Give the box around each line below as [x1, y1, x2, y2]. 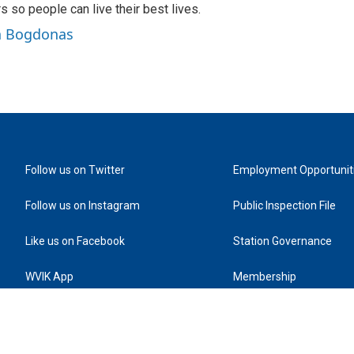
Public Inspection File [233, 199, 337, 212]
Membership [233, 270, 297, 283]
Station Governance [233, 235, 333, 247]
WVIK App [25, 270, 73, 283]
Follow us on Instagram [25, 199, 140, 212]
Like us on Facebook [25, 235, 125, 247]
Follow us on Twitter [25, 164, 125, 176]
